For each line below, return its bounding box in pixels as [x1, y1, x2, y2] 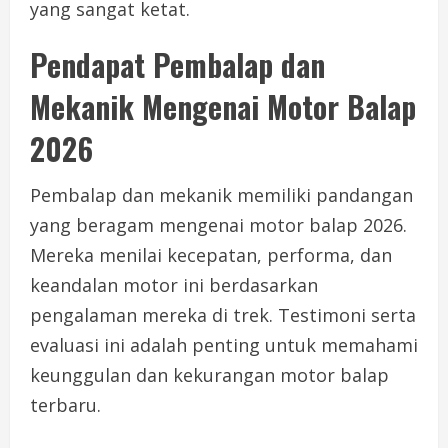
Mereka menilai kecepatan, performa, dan [30, 243, 392, 268]
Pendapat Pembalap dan [30, 42, 325, 88]
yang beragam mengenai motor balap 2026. [30, 213, 407, 238]
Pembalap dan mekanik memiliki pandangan [30, 183, 413, 208]
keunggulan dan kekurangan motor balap [30, 363, 389, 388]
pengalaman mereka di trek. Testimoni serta [30, 303, 416, 328]
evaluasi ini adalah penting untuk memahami [30, 333, 418, 358]
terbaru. [30, 393, 101, 418]
